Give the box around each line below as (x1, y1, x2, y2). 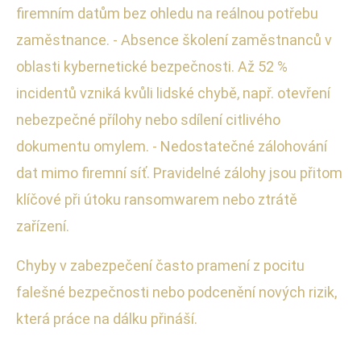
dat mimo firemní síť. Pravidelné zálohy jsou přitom (16, 164, 342, 181)
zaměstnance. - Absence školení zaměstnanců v (16, 31, 332, 48)
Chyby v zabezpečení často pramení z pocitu (16, 256, 305, 274)
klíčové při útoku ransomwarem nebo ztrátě (16, 190, 297, 208)
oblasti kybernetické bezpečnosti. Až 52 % (16, 57, 288, 75)
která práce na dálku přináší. (16, 309, 197, 327)
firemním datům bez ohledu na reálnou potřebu (16, 4, 318, 22)
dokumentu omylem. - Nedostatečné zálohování (16, 137, 327, 155)
